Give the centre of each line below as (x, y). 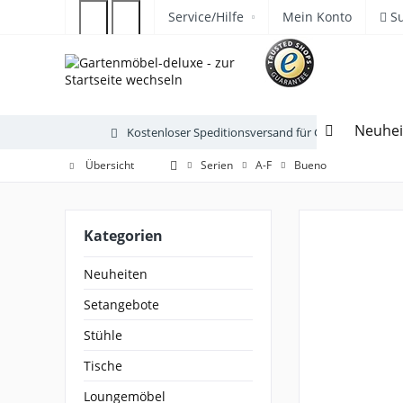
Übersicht (110, 165)
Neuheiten (116, 274)
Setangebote (121, 304)
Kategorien (123, 236)
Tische (103, 366)
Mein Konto (317, 17)
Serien (217, 165)
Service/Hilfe (206, 17)
